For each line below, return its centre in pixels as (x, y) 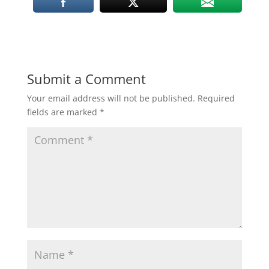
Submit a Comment (86, 79)
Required (216, 98)
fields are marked (63, 112)
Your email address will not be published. (111, 98)
